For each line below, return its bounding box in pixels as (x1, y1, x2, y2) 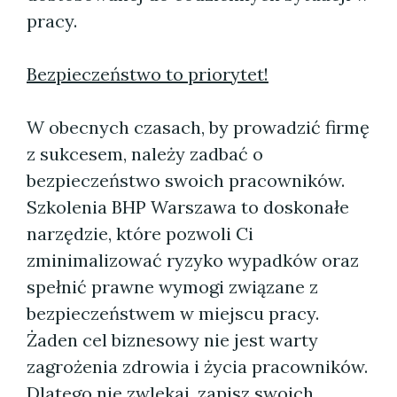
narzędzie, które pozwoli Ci (27, 222, 253, 245)
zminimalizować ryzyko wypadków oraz (27, 249, 359, 271)
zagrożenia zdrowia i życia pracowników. (27, 355, 368, 378)
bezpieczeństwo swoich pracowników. (27, 169, 345, 191)
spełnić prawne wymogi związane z (27, 276, 318, 298)
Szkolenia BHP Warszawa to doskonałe (27, 196, 349, 218)
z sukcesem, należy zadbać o (27, 143, 263, 165)
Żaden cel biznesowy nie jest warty (27, 329, 318, 351)
